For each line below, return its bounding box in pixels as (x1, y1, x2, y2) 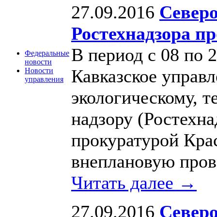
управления (25, 75, 63, 83)
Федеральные (25, 49, 69, 57)
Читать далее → (71, 172, 197, 193)
